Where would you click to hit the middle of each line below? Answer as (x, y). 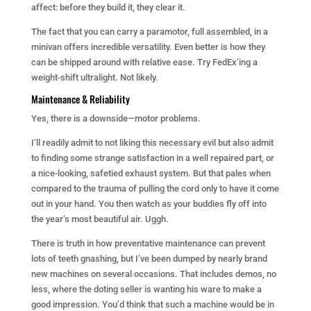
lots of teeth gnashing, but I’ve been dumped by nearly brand (149, 259)
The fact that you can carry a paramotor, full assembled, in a (149, 32)
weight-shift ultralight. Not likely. (94, 77)
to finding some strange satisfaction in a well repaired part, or (152, 158)
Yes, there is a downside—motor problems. (116, 118)
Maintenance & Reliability (80, 99)
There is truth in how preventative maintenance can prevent (148, 243)
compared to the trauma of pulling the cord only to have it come (155, 188)
